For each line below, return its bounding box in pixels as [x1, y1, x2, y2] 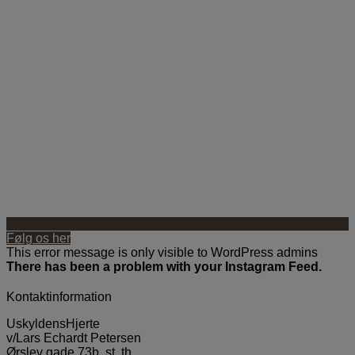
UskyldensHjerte [6, 317, 100, 331]
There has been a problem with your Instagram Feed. [6, 260, 322, 274]
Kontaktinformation [6, 290, 112, 304]
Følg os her [6, 231, 71, 246]
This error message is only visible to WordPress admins [6, 246, 318, 260]
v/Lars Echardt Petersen [6, 331, 141, 345]
